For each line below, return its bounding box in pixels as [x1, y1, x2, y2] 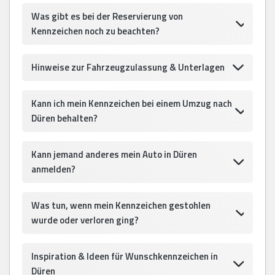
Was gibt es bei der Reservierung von [31, 9, 183, 23]
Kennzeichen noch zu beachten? [31, 23, 160, 38]
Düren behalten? [31, 110, 98, 125]
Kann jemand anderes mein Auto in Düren [31, 147, 197, 161]
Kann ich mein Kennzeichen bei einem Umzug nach [31, 96, 232, 110]
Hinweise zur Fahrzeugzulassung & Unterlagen [31, 60, 225, 74]
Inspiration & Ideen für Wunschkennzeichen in [31, 249, 218, 263]
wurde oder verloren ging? [31, 212, 139, 227]
